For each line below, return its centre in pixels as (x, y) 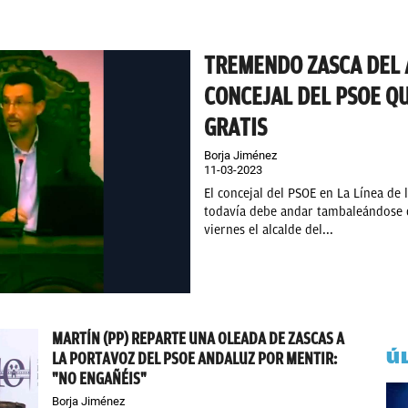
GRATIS (235, 127)
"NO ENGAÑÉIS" (100, 379)
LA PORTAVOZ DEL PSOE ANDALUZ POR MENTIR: (195, 359)
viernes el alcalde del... (269, 230)
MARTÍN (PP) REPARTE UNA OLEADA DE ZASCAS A (199, 339)
